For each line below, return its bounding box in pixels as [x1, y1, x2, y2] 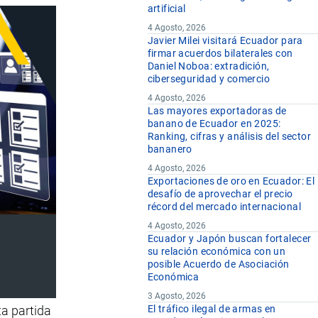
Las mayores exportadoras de [147, 105, 287, 117]
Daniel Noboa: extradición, [147, 60, 270, 72]
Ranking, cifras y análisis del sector [147, 131, 312, 143]
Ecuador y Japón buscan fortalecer [147, 233, 312, 245]
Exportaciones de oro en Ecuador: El [147, 175, 315, 187]
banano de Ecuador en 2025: [147, 118, 281, 130]
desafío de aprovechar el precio [147, 188, 293, 200]
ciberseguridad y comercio [147, 73, 270, 85]
